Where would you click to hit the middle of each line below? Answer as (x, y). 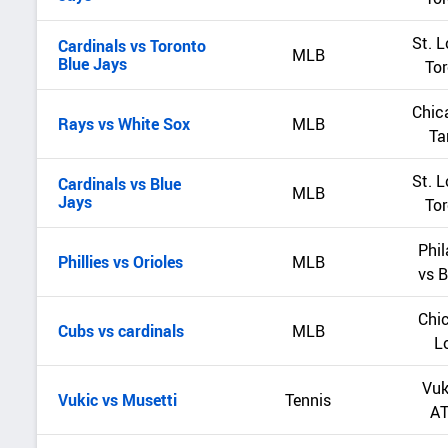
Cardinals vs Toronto (132, 46)
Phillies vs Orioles (121, 262)
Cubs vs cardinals (121, 331)
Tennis (308, 400)
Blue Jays (93, 64)
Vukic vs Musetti (118, 400)
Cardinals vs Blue (120, 184)
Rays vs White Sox (124, 124)
